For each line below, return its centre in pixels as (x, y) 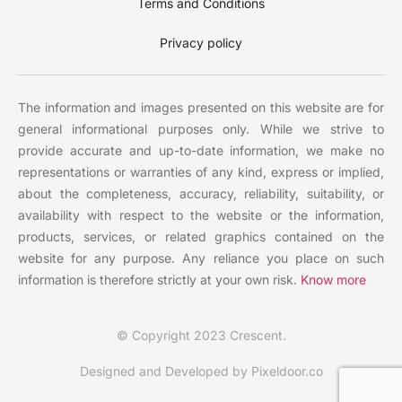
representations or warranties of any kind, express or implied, (201, 172)
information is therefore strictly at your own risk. (159, 280)
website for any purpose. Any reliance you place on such (201, 258)
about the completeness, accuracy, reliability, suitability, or (201, 194)
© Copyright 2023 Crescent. (201, 336)
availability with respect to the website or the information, (201, 215)
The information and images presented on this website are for (201, 108)
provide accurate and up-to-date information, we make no (201, 151)
